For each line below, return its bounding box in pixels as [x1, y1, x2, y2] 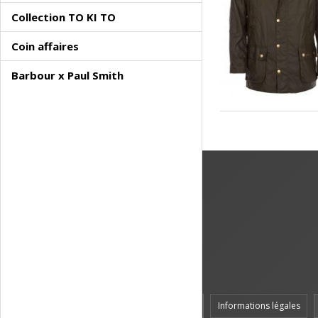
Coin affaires [11, 39, 79, 54]
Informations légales [217, 299, 300, 312]
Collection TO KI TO [11, 10, 116, 25]
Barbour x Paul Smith [11, 68, 124, 83]
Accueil [168, 299, 197, 312]
